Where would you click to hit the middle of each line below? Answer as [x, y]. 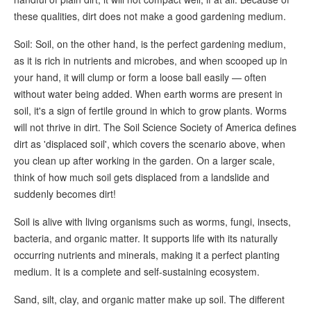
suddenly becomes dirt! [65, 194]
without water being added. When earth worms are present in [148, 94]
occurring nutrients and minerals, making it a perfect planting [147, 255]
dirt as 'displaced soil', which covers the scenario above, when [150, 144]
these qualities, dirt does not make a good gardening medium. [150, 16]
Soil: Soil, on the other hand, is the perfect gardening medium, [150, 44]
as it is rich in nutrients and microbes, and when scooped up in [151, 61]
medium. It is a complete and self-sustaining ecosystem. [137, 272]
